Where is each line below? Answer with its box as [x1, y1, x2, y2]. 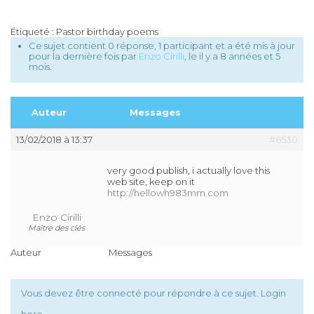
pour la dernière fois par [29, 50, 139, 62]
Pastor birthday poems [56, 26, 158, 37]
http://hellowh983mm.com [107, 187, 228, 198]
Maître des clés [28, 223, 85, 233]
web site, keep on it [107, 176, 195, 187]
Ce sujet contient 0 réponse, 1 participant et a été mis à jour [29, 40, 295, 51]
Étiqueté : [11, 26, 56, 37]
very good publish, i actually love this [107, 165, 270, 176]
